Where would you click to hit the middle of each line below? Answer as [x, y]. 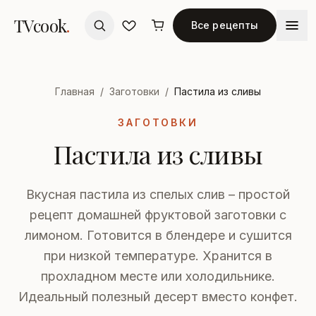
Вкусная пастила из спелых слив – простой [158, 194]
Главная [75, 91]
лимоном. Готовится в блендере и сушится [158, 235]
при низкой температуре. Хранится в [158, 256]
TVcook [41, 25]
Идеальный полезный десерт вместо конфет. [158, 297]
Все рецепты [225, 25]
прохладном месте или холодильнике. [158, 276]
